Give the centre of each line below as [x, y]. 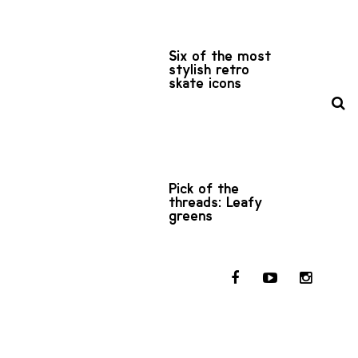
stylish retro [210, 69]
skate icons [206, 83]
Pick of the [205, 188]
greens [191, 215]
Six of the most [221, 56]
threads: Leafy [216, 202]
